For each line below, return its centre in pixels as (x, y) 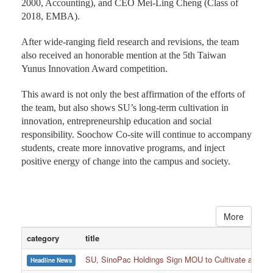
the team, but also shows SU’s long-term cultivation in (125, 108)
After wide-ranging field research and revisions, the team (130, 42)
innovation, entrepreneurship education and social (116, 121)
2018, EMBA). (51, 16)
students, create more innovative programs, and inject (123, 148)
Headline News (51, 261)
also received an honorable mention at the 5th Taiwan (124, 55)
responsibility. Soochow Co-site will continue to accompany (136, 135)
